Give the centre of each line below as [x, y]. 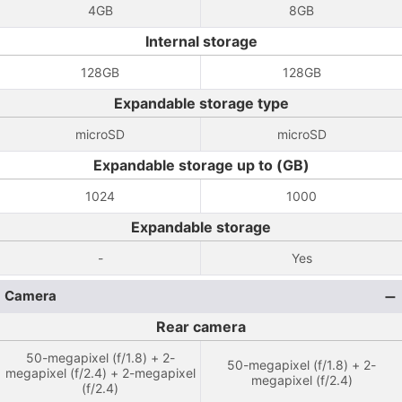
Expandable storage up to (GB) [201, 165]
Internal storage [201, 41]
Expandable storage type [201, 103]
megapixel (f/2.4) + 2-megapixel [100, 373]
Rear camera [201, 327]
